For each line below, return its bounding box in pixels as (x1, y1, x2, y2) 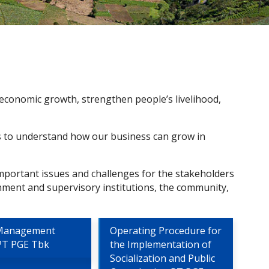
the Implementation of (109, 238, 211, 251)
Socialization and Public (109, 252, 215, 265)
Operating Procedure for (109, 224, 222, 237)
